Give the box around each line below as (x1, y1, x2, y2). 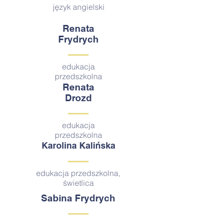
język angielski (52, 2, 105, 12)
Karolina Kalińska (41, 140, 115, 151)
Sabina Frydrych (41, 193, 115, 203)
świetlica (63, 178, 94, 188)
